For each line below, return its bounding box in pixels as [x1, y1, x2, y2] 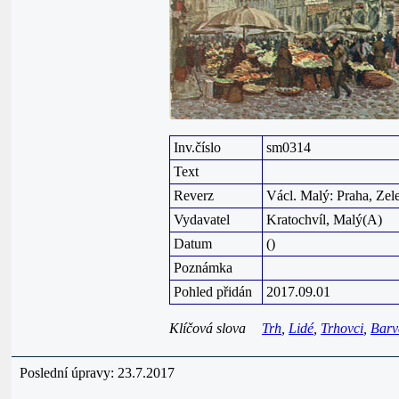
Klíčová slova [169, 321, 246, 336]
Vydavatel [174, 212, 230, 227]
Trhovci [321, 321, 363, 336]
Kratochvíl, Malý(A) [266, 212, 382, 227]
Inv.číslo [174, 140, 221, 155]
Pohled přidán [174, 284, 252, 299]
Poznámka [174, 260, 232, 275]
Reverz [174, 188, 214, 203]
